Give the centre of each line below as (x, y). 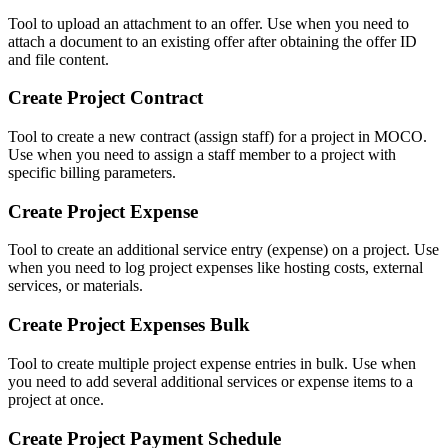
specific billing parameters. (92, 172)
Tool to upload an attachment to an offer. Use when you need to (208, 23)
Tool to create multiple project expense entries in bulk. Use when (212, 363)
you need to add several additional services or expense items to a (210, 381)
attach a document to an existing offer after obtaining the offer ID (212, 41)
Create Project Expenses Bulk (129, 325)
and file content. (58, 59)
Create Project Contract (105, 98)
